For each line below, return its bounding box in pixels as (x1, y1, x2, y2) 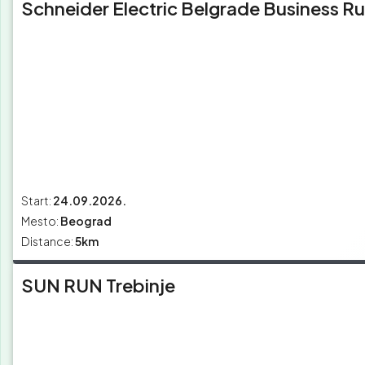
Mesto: (21, 213, 59, 229)
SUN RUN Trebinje (21, 274, 175, 297)
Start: (21, 193, 51, 209)
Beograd (60, 213, 112, 229)
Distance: (21, 234, 73, 249)
